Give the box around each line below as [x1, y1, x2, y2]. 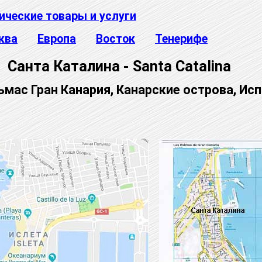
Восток [96, 32, 135, 46]
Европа [37, 32, 76, 46]
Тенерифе [155, 32, 208, 46]
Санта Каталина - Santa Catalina [7, 57, 231, 75]
